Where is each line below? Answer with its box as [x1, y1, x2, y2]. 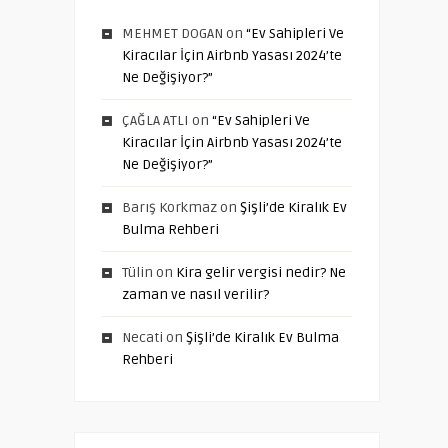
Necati [122, 329, 163, 346]
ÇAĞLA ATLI [122, 112, 189, 129]
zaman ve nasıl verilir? [122, 286, 269, 303]
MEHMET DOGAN [122, 25, 223, 42]
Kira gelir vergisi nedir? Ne [176, 264, 346, 281]
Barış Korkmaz [122, 199, 217, 216]
